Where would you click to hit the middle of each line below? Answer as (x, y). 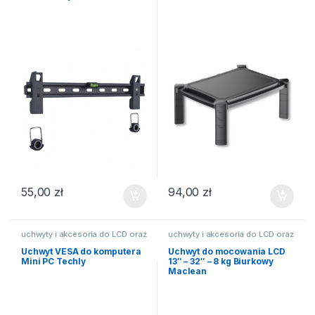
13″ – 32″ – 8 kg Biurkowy (220, 262)
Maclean (187, 271)
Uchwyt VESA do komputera (81, 252)
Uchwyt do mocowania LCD (226, 252)
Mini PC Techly (53, 262)
